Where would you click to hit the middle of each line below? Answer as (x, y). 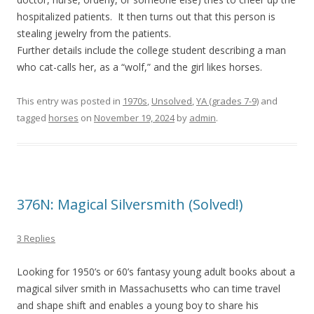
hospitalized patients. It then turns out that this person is (146, 17)
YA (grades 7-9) (227, 101)
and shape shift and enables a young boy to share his (138, 306)
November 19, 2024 (134, 118)
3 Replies (36, 239)
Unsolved (172, 101)
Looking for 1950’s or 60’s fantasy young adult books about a (156, 272)
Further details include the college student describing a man (151, 50)
